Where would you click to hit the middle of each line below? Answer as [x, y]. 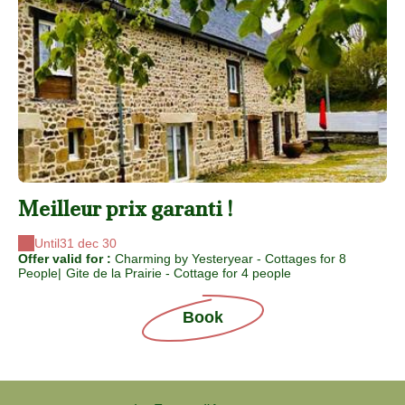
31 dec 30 [88, 243]
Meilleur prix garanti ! [125, 208]
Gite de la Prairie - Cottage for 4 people [179, 273]
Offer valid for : [66, 259]
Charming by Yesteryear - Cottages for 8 [231, 259]
